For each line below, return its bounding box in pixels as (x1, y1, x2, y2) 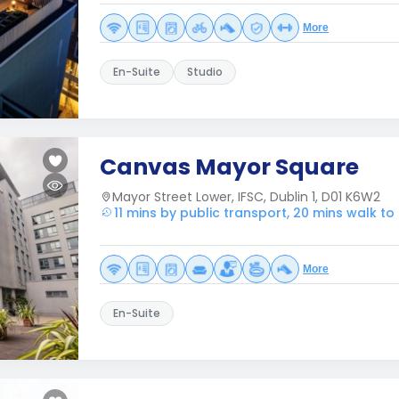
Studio (187, 64, 223, 79)
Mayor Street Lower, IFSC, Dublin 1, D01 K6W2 (112, 188, 380, 206)
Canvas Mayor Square (100, 151, 359, 183)
